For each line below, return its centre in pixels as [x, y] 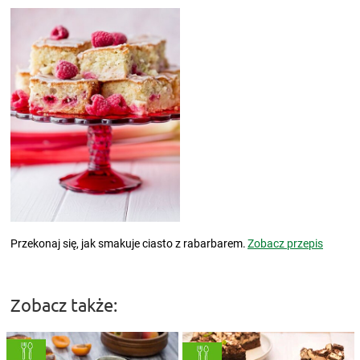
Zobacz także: [63, 304]
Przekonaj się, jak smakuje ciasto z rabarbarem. [128, 243]
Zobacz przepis [285, 243]
